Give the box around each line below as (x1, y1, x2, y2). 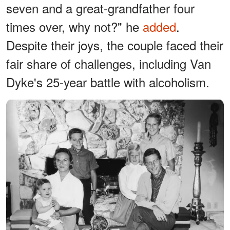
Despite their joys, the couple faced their (6, 35, 223, 54)
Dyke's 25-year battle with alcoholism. (6, 72, 209, 91)
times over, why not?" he (6, 17, 143, 35)
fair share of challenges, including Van (6, 54, 211, 72)
